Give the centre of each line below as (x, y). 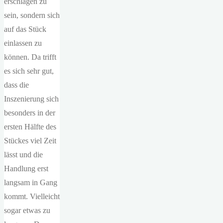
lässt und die (23, 155)
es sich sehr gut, (29, 71)
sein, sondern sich (32, 15)
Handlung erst (26, 168)
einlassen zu (23, 43)
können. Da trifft (30, 57)
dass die (16, 85)
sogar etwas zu (27, 210)
